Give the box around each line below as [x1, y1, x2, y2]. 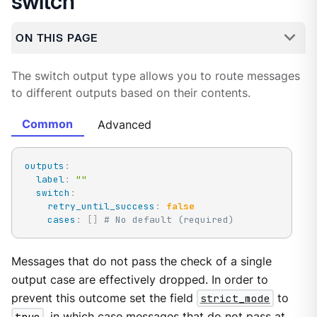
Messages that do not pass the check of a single [11, 255, 272, 268]
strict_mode [200, 292, 270, 305]
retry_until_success [47, 200, 155, 212]
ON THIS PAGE [15, 30, 98, 45]
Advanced [98, 117, 152, 132]
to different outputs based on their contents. [11, 86, 250, 100]
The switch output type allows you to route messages [11, 69, 300, 83]
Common [22, 117, 74, 131]
